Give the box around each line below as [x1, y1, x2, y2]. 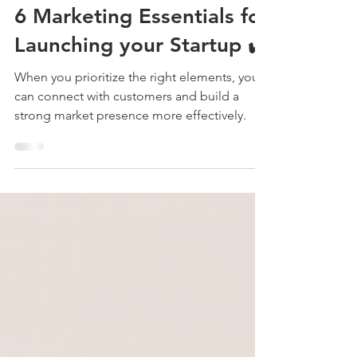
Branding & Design [14, 37, 104, 50]
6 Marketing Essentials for [14, 61, 269, 86]
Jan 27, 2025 [14, 18, 65, 30]
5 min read [80, 18, 124, 30]
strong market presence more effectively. [14, 165, 246, 180]
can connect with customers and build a [14, 146, 239, 161]
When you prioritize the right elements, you [14, 127, 259, 142]
